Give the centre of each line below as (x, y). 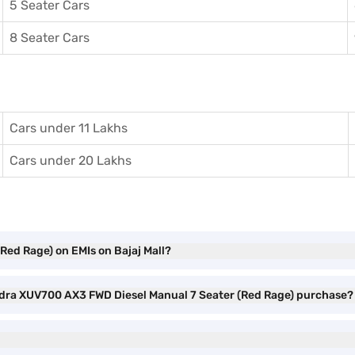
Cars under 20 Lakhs (71, 160)
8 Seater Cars (50, 38)
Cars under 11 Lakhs (69, 128)
